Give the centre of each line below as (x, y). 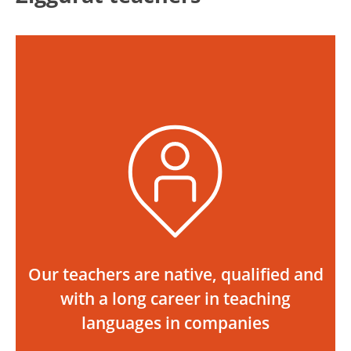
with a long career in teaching (175, 299)
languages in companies (175, 323)
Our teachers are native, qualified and (175, 274)
